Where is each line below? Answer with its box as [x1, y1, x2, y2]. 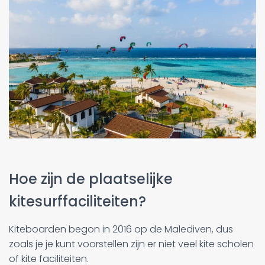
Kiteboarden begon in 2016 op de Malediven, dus [9, 222, 233, 237]
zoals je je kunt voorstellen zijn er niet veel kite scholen [9, 237, 254, 251]
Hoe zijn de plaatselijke [9, 169, 173, 189]
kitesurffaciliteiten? [9, 192, 146, 212]
